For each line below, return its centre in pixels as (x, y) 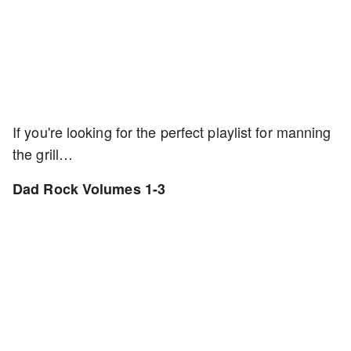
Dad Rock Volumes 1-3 (89, 189)
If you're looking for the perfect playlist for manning (172, 132)
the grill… (43, 154)
